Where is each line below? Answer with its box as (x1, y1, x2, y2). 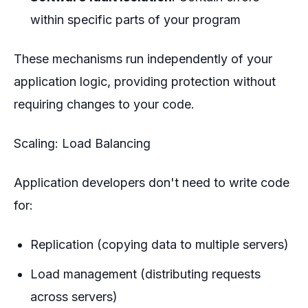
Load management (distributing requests (30, 267, 261, 282)
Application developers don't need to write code (14, 175, 289, 190)
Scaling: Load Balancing (14, 136, 151, 151)
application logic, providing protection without (14, 74, 276, 89)
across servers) (30, 289, 118, 305)
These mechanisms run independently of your (14, 52, 272, 67)
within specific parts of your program (30, 12, 241, 27)
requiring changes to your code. (14, 97, 195, 112)
